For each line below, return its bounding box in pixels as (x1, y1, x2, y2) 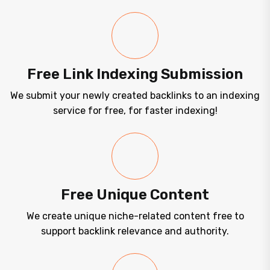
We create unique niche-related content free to (26, 210, 244, 222)
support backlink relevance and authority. (41, 225, 229, 237)
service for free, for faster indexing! (52, 105, 218, 117)
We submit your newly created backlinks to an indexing (10, 90, 260, 102)
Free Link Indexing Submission (27, 66, 243, 83)
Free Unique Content (61, 186, 209, 204)
